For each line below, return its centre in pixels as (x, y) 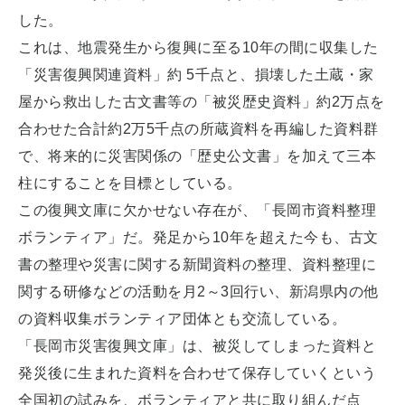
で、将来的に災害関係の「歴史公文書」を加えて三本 (197, 155)
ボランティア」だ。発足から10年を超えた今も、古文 (198, 237)
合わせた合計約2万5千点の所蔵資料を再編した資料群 (198, 128)
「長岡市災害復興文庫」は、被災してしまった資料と (197, 345)
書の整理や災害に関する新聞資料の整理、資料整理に (197, 264)
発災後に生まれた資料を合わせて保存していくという (197, 372)
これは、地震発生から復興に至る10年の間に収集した (198, 47)
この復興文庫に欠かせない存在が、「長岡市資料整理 (197, 210)
